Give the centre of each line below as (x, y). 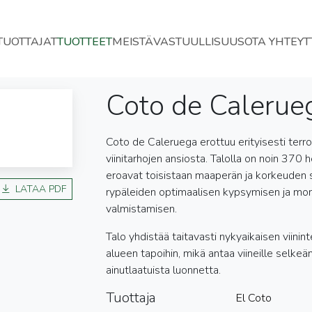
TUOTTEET (84, 41)
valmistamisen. (141, 209)
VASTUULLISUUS (198, 41)
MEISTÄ (132, 41)
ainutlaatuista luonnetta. (163, 270)
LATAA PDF (40, 189)
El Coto (253, 298)
